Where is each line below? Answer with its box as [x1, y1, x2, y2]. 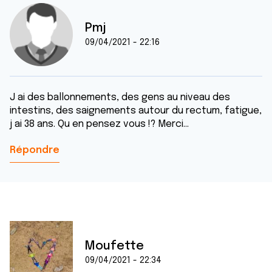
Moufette [85, 240, 144, 253]
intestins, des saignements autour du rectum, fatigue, [10, 106, 262, 116]
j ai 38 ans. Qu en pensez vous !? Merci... [10, 119, 189, 129]
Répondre [10, 145, 59, 155]
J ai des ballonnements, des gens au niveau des [10, 92, 230, 103]
